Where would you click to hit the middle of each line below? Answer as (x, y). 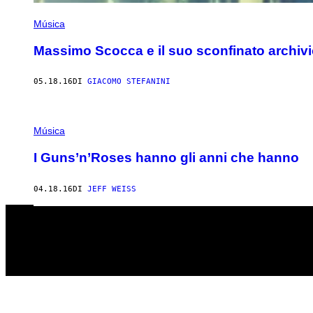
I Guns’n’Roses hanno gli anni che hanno (166, 158)
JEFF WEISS (112, 189)
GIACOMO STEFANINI (129, 82)
